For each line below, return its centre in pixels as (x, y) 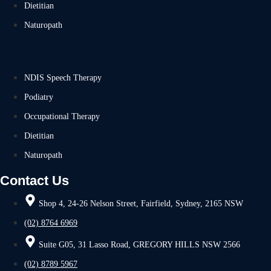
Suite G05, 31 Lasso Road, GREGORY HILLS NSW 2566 (139, 245)
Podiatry (39, 97)
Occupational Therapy (62, 116)
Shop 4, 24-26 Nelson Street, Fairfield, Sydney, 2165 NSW (141, 204)
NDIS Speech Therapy (63, 78)
